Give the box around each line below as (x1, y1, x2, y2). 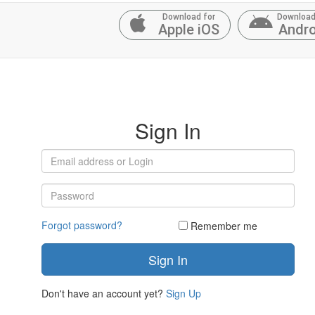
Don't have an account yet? (41, 286, 166, 300)
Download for (162, 12, 215, 22)
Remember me (191, 219, 257, 233)
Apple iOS (158, 21, 219, 38)
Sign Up (166, 286, 201, 300)
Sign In (135, 115, 201, 146)
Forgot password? (41, 218, 122, 232)
